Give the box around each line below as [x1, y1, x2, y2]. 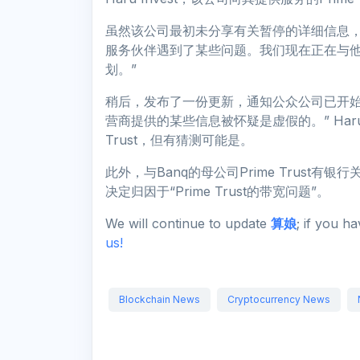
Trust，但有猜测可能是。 [105, 132, 253, 148]
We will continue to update [105, 215, 271, 231]
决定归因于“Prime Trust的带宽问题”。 [105, 183, 329, 199]
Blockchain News [119, 293, 200, 305]
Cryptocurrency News [227, 293, 330, 305]
